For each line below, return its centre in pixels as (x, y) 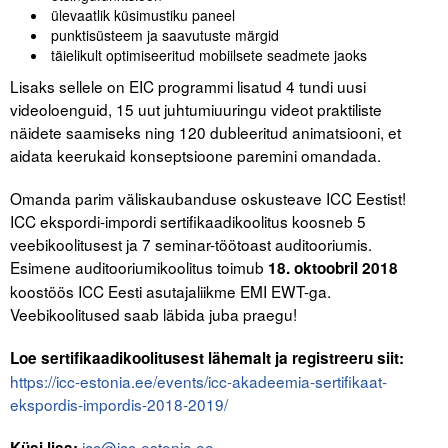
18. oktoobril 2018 (333, 267)
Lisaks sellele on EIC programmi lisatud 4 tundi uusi (188, 85)
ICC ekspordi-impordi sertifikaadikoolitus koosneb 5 (188, 220)
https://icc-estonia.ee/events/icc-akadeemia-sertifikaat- (198, 380)
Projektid (52, 182)
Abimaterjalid (81, 134)
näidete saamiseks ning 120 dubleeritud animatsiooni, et (205, 131)
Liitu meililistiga (72, 12)
